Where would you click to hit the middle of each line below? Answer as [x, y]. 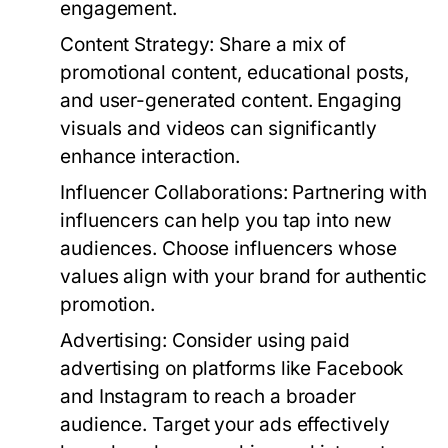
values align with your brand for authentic [244, 276]
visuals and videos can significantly [218, 128]
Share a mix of [280, 44]
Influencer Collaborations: [174, 192]
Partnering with [357, 192]
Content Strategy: [137, 44]
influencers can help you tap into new [226, 220]
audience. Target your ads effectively [225, 424]
